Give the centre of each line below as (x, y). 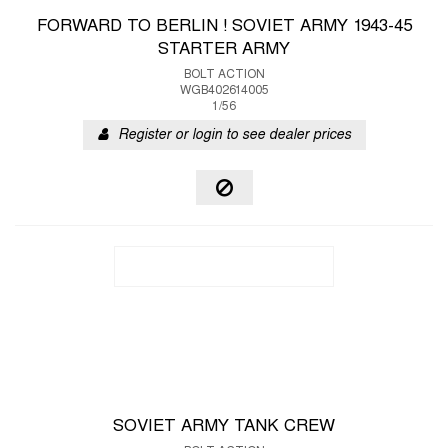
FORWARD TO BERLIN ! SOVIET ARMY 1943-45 (224, 27)
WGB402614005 (224, 91)
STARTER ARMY (224, 50)
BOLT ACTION (224, 75)
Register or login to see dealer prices (234, 135)
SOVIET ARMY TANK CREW (224, 427)
